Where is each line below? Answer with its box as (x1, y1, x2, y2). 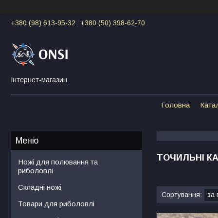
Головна (161, 100, 190, 109)
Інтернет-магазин (11, 75, 67, 84)
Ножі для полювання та (18, 157, 98, 166)
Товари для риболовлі (18, 199, 94, 208)
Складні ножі (18, 182, 61, 191)
